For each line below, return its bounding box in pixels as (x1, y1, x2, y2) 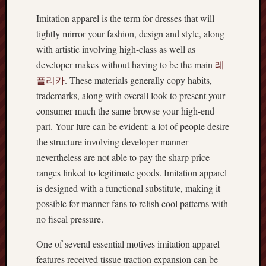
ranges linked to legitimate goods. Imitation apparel (36, 166, 227, 179)
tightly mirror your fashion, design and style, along (36, 27, 224, 40)
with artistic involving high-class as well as (36, 43, 195, 55)
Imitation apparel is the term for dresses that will (36, 12, 214, 24)
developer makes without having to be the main (36, 58, 215, 71)
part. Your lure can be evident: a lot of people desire (36, 120, 229, 132)
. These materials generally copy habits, (65, 74, 212, 86)
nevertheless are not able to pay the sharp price (36, 151, 210, 163)
